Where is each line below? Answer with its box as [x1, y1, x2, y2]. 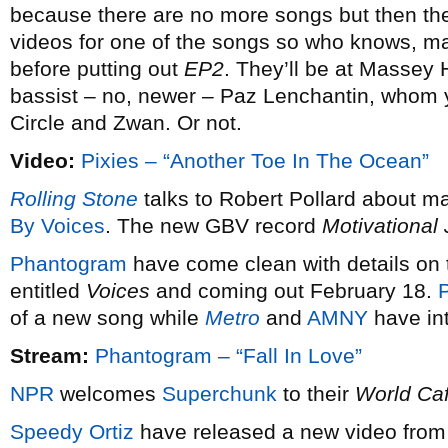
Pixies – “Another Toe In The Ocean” [81, 149, 429, 172]
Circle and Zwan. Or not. [10, 111, 242, 134]
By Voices [10, 214, 105, 237]
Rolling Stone [10, 187, 138, 210]
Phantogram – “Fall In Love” [95, 344, 362, 367]
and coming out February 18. [150, 279, 438, 302]
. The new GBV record [105, 214, 322, 237]
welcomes [54, 382, 162, 405]
